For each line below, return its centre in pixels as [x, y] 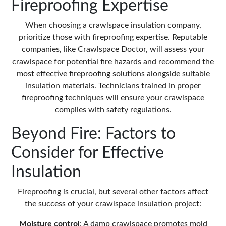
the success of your [60, 204]
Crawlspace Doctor [111, 50]
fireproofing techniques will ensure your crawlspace [113, 98]
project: [187, 204]
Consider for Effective [88, 153]
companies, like [49, 50]
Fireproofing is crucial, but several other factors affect [113, 192]
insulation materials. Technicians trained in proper [113, 86]
